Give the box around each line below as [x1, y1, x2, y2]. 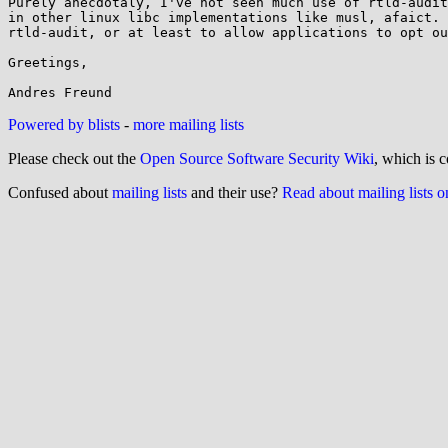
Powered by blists [8, 116, 120, 133]
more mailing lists [133, 116, 244, 133]
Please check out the [8, 150, 140, 167]
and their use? [187, 184, 282, 201]
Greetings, [8, 55, 88, 70]
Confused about [8, 184, 112, 201]
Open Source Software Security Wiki [140, 150, 374, 167]
